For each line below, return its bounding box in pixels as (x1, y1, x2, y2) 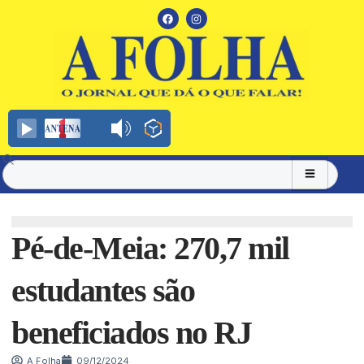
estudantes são (11, 272, 194, 309)
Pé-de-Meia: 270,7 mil (11, 230, 289, 266)
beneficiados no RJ (11, 314, 251, 351)
